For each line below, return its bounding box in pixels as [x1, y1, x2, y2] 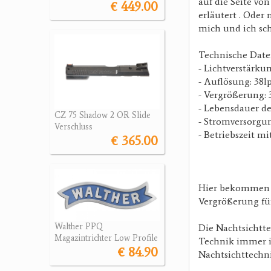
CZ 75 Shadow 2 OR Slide [54, 110, 151, 121]
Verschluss [54, 122, 93, 132]
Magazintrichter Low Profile [54, 232, 158, 243]
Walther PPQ [54, 221, 103, 232]
